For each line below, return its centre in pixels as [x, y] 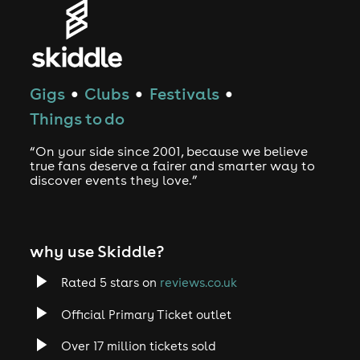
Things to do [77, 119]
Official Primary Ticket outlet [146, 314]
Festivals [184, 94]
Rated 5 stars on [110, 283]
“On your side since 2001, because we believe [168, 151]
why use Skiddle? [96, 252]
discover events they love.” [113, 180]
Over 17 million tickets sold [138, 346]
